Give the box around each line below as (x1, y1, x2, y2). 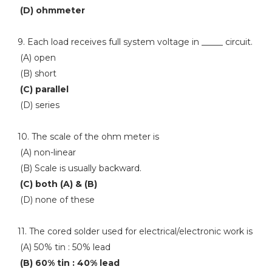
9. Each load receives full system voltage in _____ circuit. (17, 36, 253, 47)
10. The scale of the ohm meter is (17, 131, 159, 142)
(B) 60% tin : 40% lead (19, 257, 120, 268)
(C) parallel (19, 84, 69, 95)
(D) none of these (17, 194, 95, 205)
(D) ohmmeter (17, 5, 85, 16)
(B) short (17, 68, 56, 79)
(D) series (17, 100, 59, 110)
